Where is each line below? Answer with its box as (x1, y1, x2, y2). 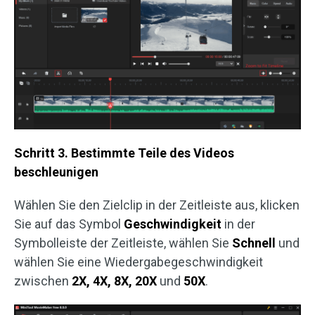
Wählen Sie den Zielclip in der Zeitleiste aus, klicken (14, 197, 300, 212)
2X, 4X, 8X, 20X (72, 273, 160, 288)
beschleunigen (14, 164, 98, 179)
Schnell (232, 235, 276, 250)
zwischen (14, 273, 72, 288)
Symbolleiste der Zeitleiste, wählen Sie (14, 235, 232, 250)
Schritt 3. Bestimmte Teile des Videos (14, 145, 234, 160)
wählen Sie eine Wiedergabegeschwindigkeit (14, 254, 263, 269)
